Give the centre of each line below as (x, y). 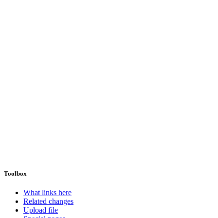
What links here (47, 193)
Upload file (41, 210)
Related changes (48, 201)
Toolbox (15, 173)
